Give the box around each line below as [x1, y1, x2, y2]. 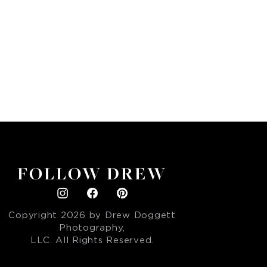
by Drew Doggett [85, 211, 176, 221]
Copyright [8, 211, 61, 221]
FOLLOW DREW [17, 162, 167, 186]
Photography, [59, 223, 126, 233]
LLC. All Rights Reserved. [30, 236, 154, 246]
